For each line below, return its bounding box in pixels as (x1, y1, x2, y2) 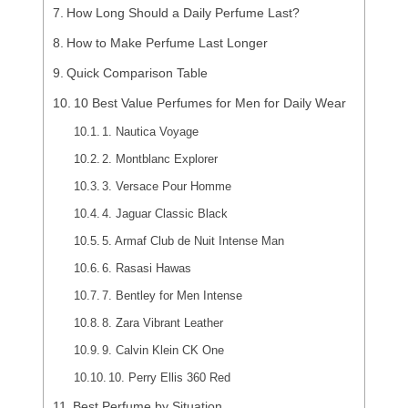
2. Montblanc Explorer (102, 152, 219, 167)
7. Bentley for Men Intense (102, 289, 243, 303)
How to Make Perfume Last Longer (66, 36, 268, 51)
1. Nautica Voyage (102, 125, 199, 139)
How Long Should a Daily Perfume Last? (66, 5, 300, 21)
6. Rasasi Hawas (102, 261, 192, 276)
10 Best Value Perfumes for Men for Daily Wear (73, 96, 346, 111)
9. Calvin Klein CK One (102, 343, 225, 358)
